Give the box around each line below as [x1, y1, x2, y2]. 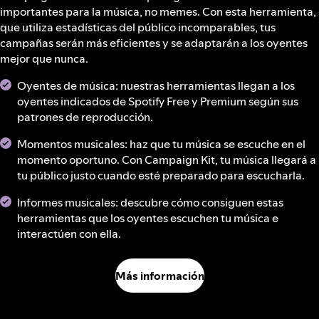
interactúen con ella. [17, 226, 121, 241]
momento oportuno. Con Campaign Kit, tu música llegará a [17, 152, 316, 167]
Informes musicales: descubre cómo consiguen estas [17, 194, 283, 210]
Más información [115, 268, 204, 283]
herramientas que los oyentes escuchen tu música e [17, 210, 278, 226]
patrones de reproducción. [17, 109, 153, 125]
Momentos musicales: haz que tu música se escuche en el [17, 136, 305, 152]
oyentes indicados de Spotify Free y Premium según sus [17, 93, 298, 109]
